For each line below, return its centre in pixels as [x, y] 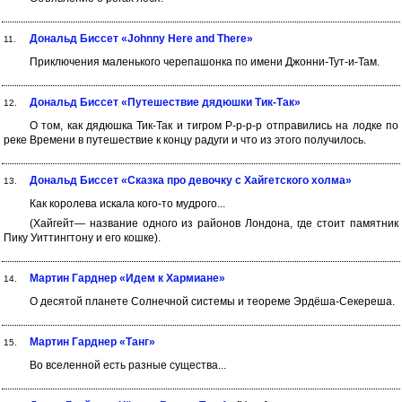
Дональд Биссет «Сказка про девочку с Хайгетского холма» [191, 180]
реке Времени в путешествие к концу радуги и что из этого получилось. [185, 140]
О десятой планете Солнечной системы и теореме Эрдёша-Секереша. [212, 301]
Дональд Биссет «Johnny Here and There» [141, 39]
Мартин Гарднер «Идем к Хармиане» [127, 278]
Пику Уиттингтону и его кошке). [82, 238]
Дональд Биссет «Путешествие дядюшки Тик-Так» [165, 102]
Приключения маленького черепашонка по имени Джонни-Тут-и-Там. [204, 62]
